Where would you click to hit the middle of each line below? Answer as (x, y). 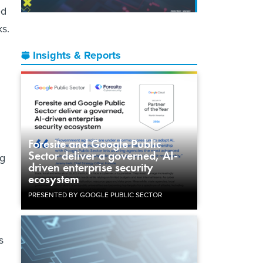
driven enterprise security (91, 167)
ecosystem (54, 179)
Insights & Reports (77, 55)
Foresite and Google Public (95, 144)
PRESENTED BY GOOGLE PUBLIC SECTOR (95, 195)
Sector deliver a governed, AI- (103, 155)
